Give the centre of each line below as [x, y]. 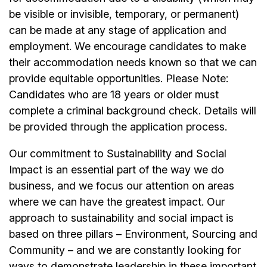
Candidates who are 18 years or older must [114, 95]
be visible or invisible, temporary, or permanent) [124, 14]
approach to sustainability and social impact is [121, 218]
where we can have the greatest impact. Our [117, 202]
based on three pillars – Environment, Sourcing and [133, 234]
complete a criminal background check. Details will [133, 111]
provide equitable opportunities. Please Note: [119, 79]
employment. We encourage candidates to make [128, 46]
